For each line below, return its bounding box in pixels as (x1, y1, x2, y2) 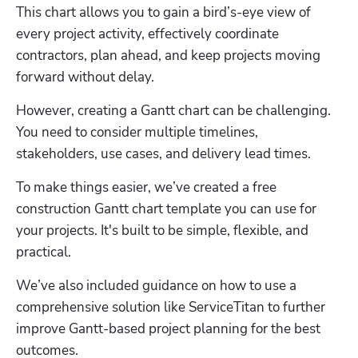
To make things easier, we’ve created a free (16, 177, 276, 197)
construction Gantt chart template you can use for (16, 199, 316, 218)
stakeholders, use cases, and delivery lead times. (16, 144, 314, 163)
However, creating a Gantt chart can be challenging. (16, 101, 331, 120)
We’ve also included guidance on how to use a (16, 276, 296, 295)
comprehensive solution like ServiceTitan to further (16, 297, 325, 316)
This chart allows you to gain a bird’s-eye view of (16, 2, 311, 22)
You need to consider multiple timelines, (16, 122, 258, 141)
